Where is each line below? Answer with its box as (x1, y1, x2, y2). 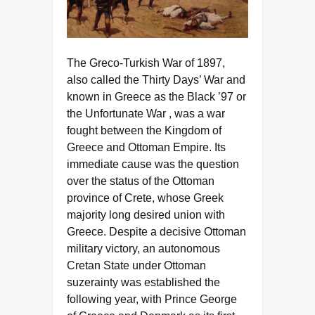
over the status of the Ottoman (67, 174, 214, 187)
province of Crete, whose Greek (67, 191, 224, 204)
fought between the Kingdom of (67, 124, 221, 136)
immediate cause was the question (67, 157, 239, 170)
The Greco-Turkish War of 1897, (67, 56, 225, 69)
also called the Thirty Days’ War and (67, 73, 245, 86)
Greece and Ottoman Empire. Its (67, 141, 226, 153)
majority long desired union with (67, 208, 225, 221)
